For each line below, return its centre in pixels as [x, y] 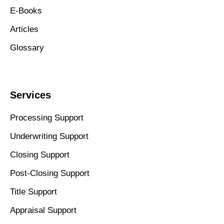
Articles [24, 29]
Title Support [33, 191]
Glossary [27, 47]
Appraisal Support [43, 210]
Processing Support [47, 117]
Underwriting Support [49, 136]
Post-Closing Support [50, 173]
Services [30, 95]
